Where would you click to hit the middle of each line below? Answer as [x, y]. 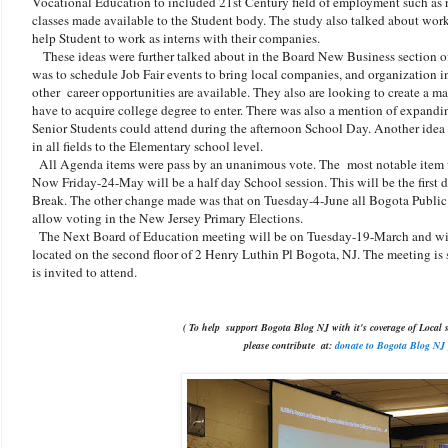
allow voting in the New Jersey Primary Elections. [169, 217]
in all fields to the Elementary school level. [147, 145]
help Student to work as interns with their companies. [176, 37]
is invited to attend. [86, 271]
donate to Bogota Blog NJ [389, 344]
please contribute [279, 344]
